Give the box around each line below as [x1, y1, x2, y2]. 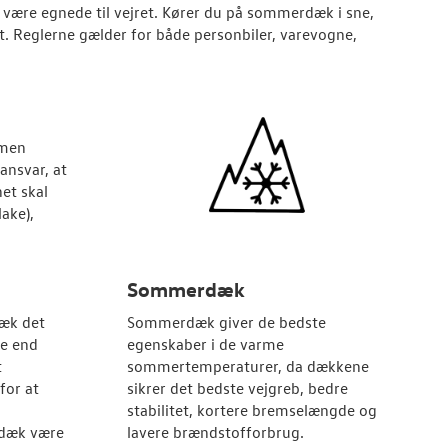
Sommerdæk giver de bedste [126, 312, 326, 332]
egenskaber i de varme [126, 334, 284, 354]
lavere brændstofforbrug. [126, 422, 304, 442]
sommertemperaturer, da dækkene [126, 356, 369, 376]
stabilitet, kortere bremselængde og [126, 400, 377, 420]
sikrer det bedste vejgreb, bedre [126, 378, 348, 398]
